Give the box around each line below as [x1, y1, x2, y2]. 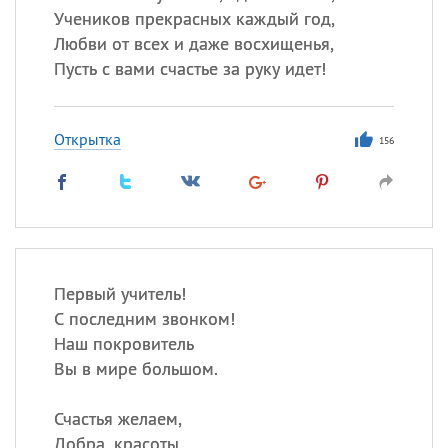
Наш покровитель [53, 332, 194, 355]
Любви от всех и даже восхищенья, [53, 32, 334, 55]
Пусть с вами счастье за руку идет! [53, 57, 326, 80]
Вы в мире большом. [53, 357, 218, 380]
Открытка [53, 129, 121, 149]
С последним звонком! [53, 307, 235, 330]
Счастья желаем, [53, 407, 182, 430]
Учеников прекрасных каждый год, [53, 7, 335, 30]
